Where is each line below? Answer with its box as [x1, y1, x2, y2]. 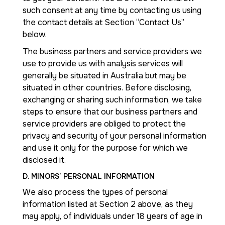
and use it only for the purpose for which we [23, 143, 188, 153]
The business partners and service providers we [23, 46, 202, 57]
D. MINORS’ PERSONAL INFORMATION [23, 172, 155, 181]
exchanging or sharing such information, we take [23, 94, 202, 105]
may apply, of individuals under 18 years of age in [23, 211, 202, 221]
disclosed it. [23, 155, 66, 165]
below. [23, 29, 47, 40]
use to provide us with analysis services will [23, 58, 183, 69]
